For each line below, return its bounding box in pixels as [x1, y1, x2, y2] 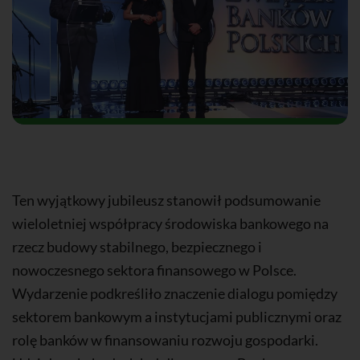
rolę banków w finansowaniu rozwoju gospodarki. [12, 331, 318, 349]
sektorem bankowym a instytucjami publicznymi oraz [12, 308, 342, 325]
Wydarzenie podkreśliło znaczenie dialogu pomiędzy [12, 284, 337, 302]
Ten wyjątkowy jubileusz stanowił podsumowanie [12, 191, 321, 209]
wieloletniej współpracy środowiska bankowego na [12, 215, 329, 232]
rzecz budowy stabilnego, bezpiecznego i [12, 238, 262, 256]
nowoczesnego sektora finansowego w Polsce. [12, 261, 297, 279]
